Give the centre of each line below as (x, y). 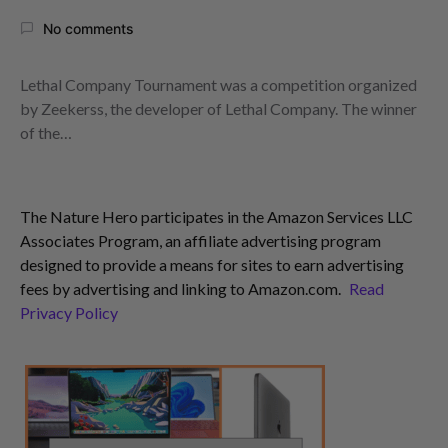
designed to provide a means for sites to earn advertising (212, 264)
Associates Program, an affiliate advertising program (200, 240)
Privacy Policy (69, 312)
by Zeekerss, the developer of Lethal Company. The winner (218, 108)
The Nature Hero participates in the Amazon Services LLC (216, 216)
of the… (46, 132)
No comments (88, 28)
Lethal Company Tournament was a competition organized (218, 84)
